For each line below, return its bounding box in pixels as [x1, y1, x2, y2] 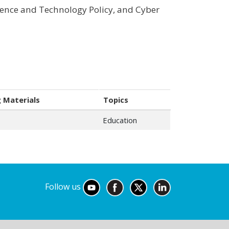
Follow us [45, 180, 83, 192]
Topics [103, 94, 128, 105]
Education [103, 114, 137, 125]
